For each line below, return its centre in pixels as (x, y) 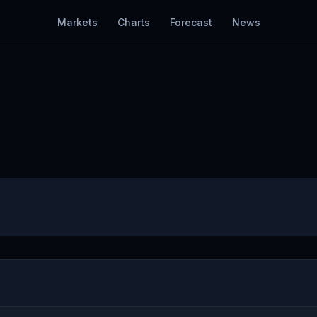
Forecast (191, 22)
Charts (133, 22)
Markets (77, 22)
